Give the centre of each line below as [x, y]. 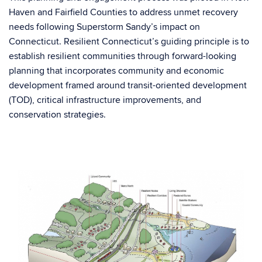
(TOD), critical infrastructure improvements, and [105, 100]
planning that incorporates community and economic [116, 71]
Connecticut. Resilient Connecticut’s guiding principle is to [129, 42]
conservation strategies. [57, 115]
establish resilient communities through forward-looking [123, 56]
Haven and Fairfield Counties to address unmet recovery [123, 12]
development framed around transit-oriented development [128, 85]
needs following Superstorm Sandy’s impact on [104, 27]
